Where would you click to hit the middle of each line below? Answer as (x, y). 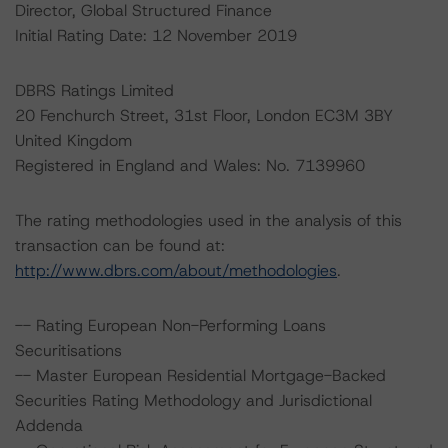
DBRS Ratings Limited (94, 90)
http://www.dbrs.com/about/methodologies (176, 270)
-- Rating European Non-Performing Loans (170, 325)
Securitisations (68, 350)
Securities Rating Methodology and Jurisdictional (193, 400)
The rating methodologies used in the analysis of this (208, 220)
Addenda (49, 425)
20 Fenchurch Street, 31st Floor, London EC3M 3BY (204, 115)
